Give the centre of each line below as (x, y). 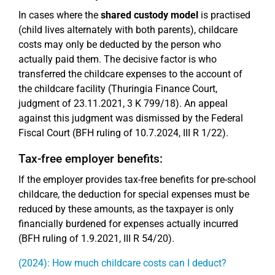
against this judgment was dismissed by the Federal (131, 118)
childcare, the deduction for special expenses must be (134, 194)
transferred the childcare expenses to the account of (130, 74)
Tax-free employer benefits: (91, 159)
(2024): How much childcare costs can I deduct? (122, 263)
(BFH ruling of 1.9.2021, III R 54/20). (96, 238)
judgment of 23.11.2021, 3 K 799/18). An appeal (123, 103)
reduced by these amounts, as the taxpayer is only (126, 209)
